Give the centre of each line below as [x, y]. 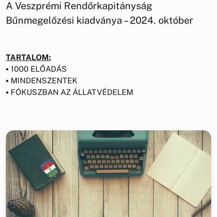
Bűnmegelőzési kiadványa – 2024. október [100, 20]
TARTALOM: [28, 57]
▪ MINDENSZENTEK [42, 80]
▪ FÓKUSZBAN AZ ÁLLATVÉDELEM [70, 92]
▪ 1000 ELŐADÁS [36, 69]
